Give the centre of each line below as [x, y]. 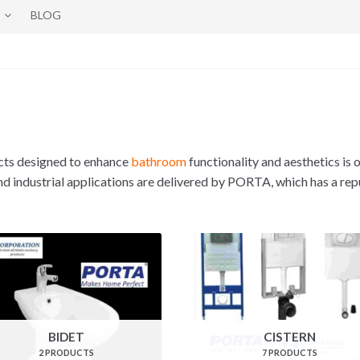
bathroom [158, 162]
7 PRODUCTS [290, 353]
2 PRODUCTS [67, 353]
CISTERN [290, 337]
